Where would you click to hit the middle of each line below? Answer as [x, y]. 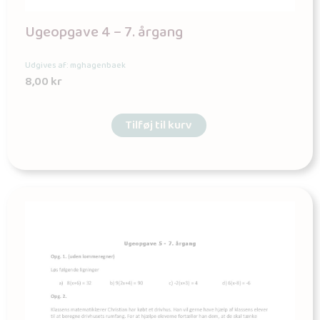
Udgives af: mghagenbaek [75, 66]
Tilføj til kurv [159, 125]
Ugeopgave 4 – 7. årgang [104, 33]
